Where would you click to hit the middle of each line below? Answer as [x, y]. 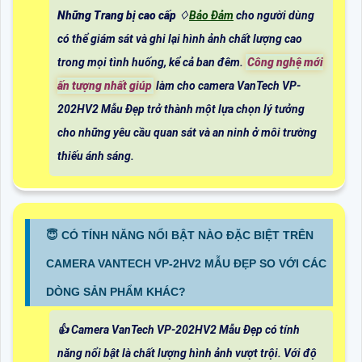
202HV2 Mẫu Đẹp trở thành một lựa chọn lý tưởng [181, 109]
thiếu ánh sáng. [96, 156]
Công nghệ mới [285, 63]
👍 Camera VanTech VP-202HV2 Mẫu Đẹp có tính [179, 330]
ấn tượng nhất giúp [105, 86]
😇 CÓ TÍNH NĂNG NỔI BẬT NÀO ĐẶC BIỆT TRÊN [180, 236]
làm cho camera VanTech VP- [227, 86]
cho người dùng [274, 16]
